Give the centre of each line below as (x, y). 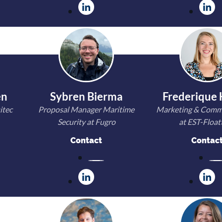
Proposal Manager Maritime (86, 109)
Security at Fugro (86, 122)
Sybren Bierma (86, 96)
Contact (86, 140)
